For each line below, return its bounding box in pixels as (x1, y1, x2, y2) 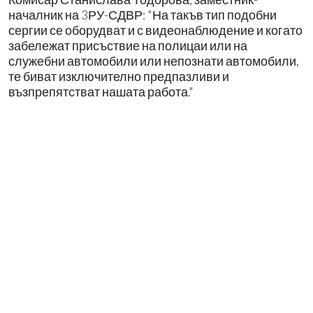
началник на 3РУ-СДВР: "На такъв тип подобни (8, 7, 277, 22)
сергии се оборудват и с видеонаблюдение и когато (8, 22, 303, 38)
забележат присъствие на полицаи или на (8, 38, 247, 53)
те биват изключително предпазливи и (8, 68, 229, 84)
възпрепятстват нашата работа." (8, 84, 194, 99)
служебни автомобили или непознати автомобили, (8, 53, 299, 68)
